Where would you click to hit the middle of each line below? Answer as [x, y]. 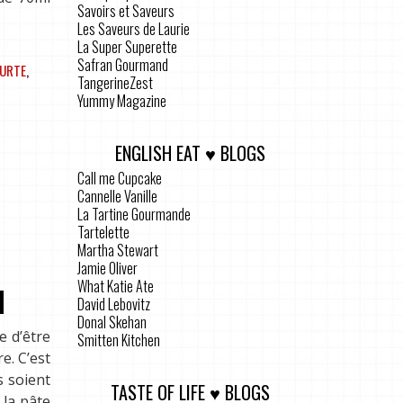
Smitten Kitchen [119, 340]
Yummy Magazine [122, 100]
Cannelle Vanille [117, 196]
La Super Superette [127, 46]
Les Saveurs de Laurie [134, 28]
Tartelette [103, 232]
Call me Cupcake [120, 178]
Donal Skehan [112, 322]
